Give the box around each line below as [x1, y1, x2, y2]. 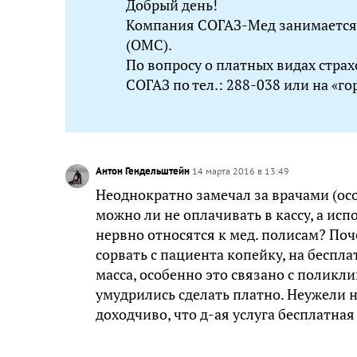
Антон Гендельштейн [96, 164, 192, 178]
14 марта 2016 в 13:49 [192, 165, 289, 177]
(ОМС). [126, 36, 172, 54]
